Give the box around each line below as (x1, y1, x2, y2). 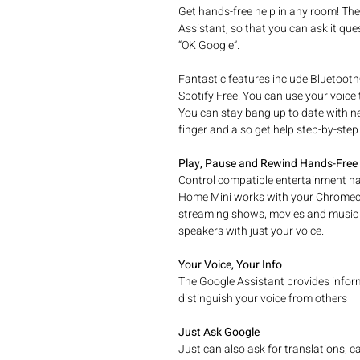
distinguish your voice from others (178, 290, 347, 307)
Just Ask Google (178, 324, 260, 341)
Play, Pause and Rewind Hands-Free (178, 155, 358, 172)
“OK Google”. (178, 37, 239, 54)
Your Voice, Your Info (178, 256, 282, 273)
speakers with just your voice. (178, 223, 324, 239)
